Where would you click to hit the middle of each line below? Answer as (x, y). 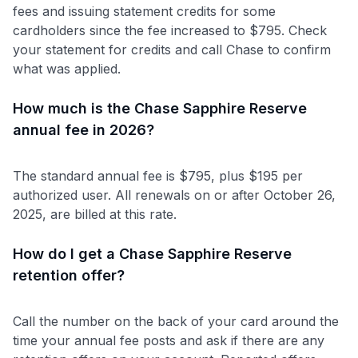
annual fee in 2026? (84, 129)
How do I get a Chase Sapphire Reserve (152, 253)
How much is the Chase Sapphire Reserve (160, 108)
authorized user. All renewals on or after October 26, (174, 195)
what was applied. (67, 68)
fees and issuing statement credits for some (144, 11)
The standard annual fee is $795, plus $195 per (158, 175)
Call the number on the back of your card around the (176, 321)
